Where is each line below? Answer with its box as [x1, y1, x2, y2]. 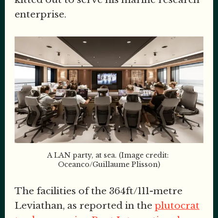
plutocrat [155, 200, 200, 212]
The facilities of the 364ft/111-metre [15, 185, 182, 197]
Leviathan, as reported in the [15, 200, 155, 212]
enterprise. [15, 8, 69, 20]
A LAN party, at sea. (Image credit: [47, 150, 169, 160]
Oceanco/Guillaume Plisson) [58, 160, 160, 169]
